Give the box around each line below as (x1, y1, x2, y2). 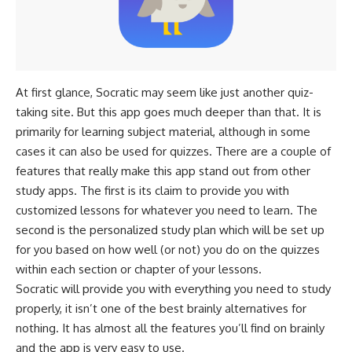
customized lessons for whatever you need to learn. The (16, 202, 317, 218)
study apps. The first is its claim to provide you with (16, 182, 289, 198)
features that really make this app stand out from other (16, 163, 310, 178)
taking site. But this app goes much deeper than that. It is (16, 104, 321, 119)
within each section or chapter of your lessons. (16, 261, 262, 277)
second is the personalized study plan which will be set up (16, 222, 324, 237)
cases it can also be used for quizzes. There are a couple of (16, 143, 331, 159)
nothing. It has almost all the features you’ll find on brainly (16, 320, 324, 335)
